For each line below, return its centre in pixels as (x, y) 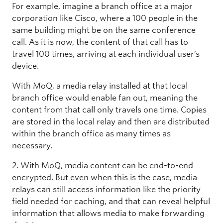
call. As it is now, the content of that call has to (100, 42)
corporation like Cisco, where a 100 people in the (105, 18)
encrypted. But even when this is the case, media (105, 177)
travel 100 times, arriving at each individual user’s (106, 54)
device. (26, 66)
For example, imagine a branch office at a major (102, 6)
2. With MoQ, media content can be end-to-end (103, 165)
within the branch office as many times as (91, 133)
